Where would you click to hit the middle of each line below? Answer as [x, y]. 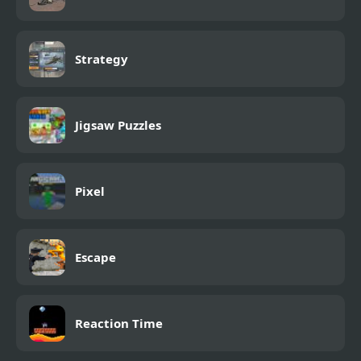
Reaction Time [119, 324]
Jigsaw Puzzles [118, 125]
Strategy [102, 59]
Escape [95, 257]
